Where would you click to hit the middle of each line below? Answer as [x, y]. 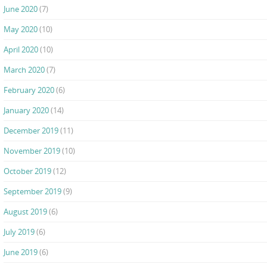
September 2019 [32, 192]
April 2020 [21, 50]
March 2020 [24, 70]
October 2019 [27, 171]
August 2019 [25, 212]
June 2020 [21, 9]
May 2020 [21, 30]
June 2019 [21, 252]
